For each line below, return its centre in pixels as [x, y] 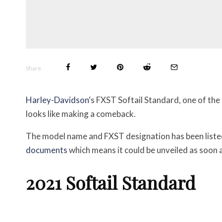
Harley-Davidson [57, 100]
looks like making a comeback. [81, 114]
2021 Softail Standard [111, 182]
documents [47, 150]
